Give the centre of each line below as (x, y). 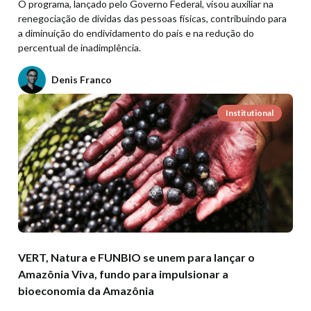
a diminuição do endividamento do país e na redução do (136, 33)
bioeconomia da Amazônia (86, 290)
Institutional (250, 112)
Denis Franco (82, 79)
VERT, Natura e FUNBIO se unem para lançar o (136, 257)
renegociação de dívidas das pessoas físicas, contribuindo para (152, 18)
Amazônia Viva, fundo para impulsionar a (123, 274)
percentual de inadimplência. (79, 47)
